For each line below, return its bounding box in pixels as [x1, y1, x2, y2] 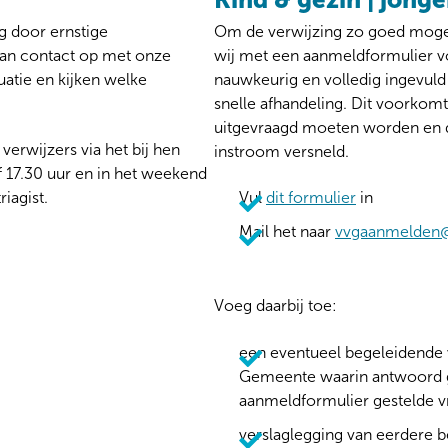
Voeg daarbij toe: [214, 296, 337, 316]
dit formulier [266, 188, 356, 208]
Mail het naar [239, 222, 335, 242]
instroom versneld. [214, 142, 349, 162]
